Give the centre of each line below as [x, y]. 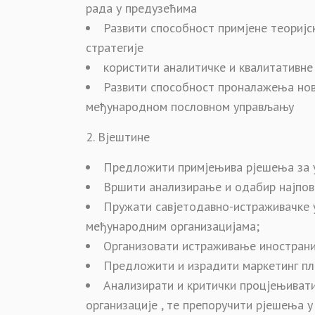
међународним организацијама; [173, 226]
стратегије [115, 47]
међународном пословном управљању [190, 107]
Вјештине [124, 137]
